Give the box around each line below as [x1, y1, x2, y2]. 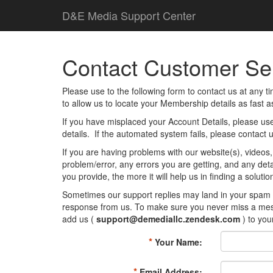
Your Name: [152, 236, 202, 248]
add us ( [62, 213, 96, 225]
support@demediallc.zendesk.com [96, 213, 240, 225]
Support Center [118, 7, 196, 23]
